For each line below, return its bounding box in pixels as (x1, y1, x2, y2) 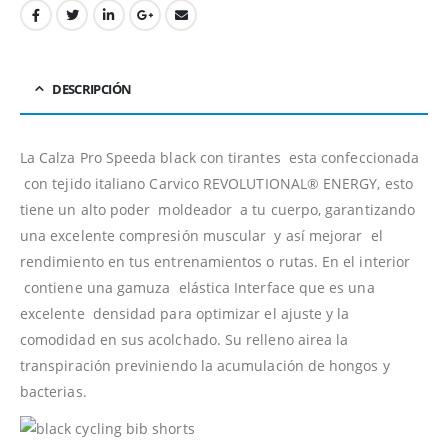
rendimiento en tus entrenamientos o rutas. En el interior (20, 251, 410, 271)
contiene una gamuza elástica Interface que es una (20, 277, 375, 297)
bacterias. (20, 381, 87, 401)
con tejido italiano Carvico (20, 173, 204, 193)
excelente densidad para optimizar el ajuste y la (20, 303, 350, 323)
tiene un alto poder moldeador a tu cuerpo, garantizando (20, 199, 415, 219)
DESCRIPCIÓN (52, 79, 132, 98)
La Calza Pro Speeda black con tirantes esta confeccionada (20, 147, 420, 167)
